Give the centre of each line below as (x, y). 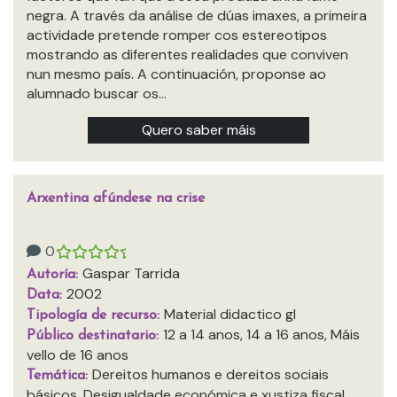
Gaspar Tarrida (131, 273)
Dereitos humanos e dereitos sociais (210, 374)
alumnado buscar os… (97, 93)
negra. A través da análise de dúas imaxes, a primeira (197, 16)
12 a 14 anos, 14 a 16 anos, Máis (261, 335)
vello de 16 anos (78, 355)
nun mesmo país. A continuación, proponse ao (176, 74)
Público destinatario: (95, 336)
